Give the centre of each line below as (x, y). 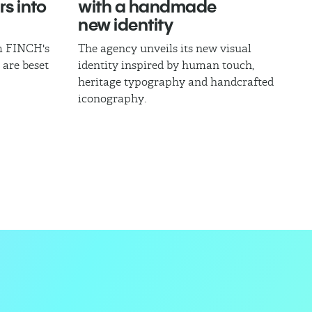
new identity (126, 24)
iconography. (112, 98)
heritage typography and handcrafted (176, 81)
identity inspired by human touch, (166, 65)
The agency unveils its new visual (165, 48)
